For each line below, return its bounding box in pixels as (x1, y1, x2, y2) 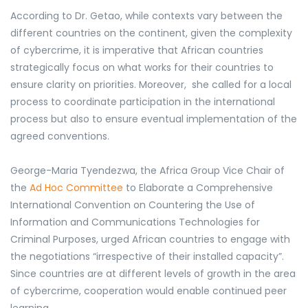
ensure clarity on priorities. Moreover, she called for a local (10, 78, 291, 92)
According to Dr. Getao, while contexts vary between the (10, 9, 283, 23)
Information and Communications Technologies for (10, 215, 260, 230)
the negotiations (10, 250, 90, 264)
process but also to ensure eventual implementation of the (10, 112, 297, 126)
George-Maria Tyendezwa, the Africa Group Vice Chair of (10, 164, 285, 178)
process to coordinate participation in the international (10, 95, 275, 109)
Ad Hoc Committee (30, 181, 123, 195)
